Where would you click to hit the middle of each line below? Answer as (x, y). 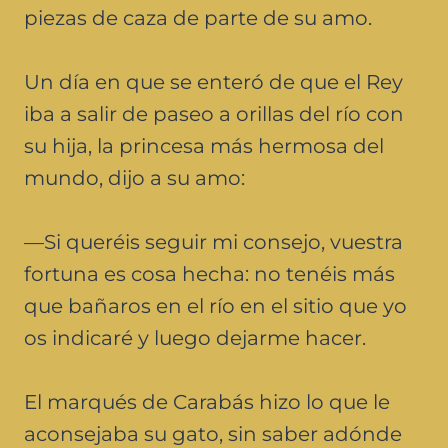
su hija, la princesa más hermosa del (204, 145)
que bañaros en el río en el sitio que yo (215, 305)
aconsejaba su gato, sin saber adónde (213, 433)
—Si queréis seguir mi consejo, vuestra (213, 241)
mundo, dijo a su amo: (134, 177)
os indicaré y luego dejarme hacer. (195, 337)
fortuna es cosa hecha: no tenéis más (209, 273)
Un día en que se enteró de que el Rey (213, 81)
